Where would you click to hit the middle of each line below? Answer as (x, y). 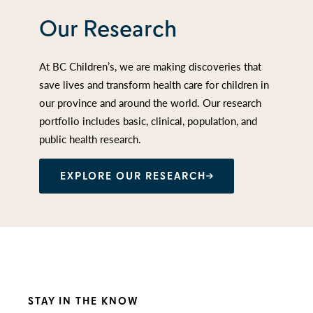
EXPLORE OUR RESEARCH (133, 176)
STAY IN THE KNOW (83, 301)
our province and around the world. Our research (150, 102)
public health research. (90, 138)
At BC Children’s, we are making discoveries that (150, 66)
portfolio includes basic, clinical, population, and (148, 120)
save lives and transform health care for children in (154, 84)
